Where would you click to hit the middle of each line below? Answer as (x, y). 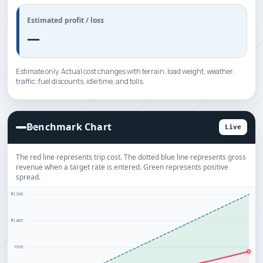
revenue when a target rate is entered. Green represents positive (122, 167)
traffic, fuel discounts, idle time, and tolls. (80, 81)
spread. (28, 177)
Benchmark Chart (69, 127)
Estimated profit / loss (65, 20)
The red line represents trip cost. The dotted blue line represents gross (131, 157)
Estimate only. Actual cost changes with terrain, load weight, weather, (125, 71)
